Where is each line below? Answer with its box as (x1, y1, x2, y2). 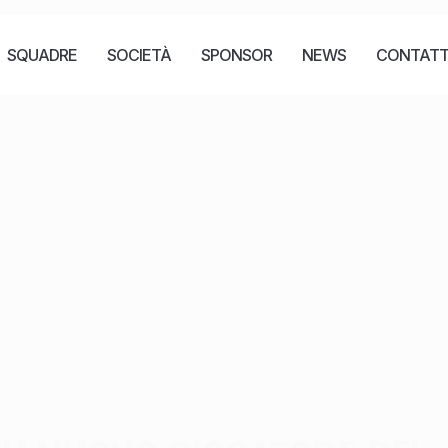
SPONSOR (201, 45, 273, 65)
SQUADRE (7, 45, 78, 65)
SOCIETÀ (107, 45, 172, 65)
